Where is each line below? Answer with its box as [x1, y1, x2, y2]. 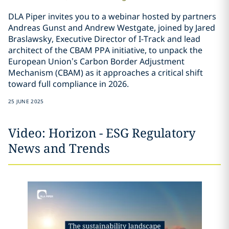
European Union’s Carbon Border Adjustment [8, 55, 185, 67]
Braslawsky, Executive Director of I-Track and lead [8, 33, 200, 44]
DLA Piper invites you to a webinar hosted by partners [8, 10, 216, 22]
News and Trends [8, 139, 110, 156]
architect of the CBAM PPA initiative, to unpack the [8, 44, 202, 56]
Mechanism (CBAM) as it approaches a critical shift [8, 66, 203, 78]
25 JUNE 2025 [8, 97, 44, 105]
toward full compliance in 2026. [8, 78, 129, 89]
